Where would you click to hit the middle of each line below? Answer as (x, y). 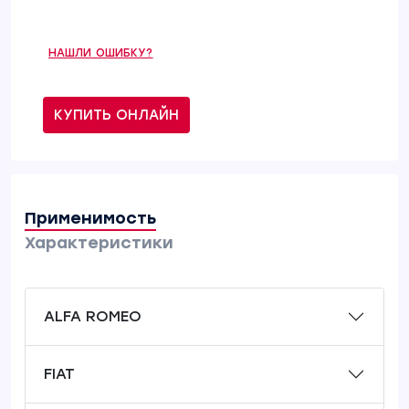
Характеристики (99, 243)
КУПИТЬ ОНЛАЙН (116, 115)
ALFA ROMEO (93, 316)
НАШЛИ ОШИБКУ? (101, 53)
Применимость (90, 218)
